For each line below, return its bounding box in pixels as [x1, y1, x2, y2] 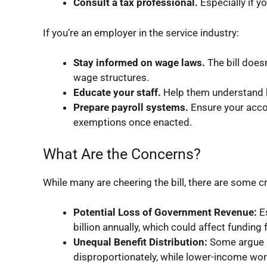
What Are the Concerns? [43, 145, 201, 163]
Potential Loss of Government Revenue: [73, 206, 257, 218]
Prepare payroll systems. [73, 101, 188, 113]
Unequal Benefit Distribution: [73, 236, 207, 248]
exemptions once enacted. [73, 116, 192, 128]
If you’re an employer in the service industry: [43, 26, 239, 39]
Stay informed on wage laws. [73, 57, 205, 69]
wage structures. [73, 72, 149, 83]
